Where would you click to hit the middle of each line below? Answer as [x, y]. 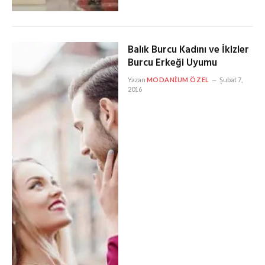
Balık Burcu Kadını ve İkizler [188, 50]
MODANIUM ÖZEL [178, 80]
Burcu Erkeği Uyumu [172, 63]
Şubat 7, [231, 80]
